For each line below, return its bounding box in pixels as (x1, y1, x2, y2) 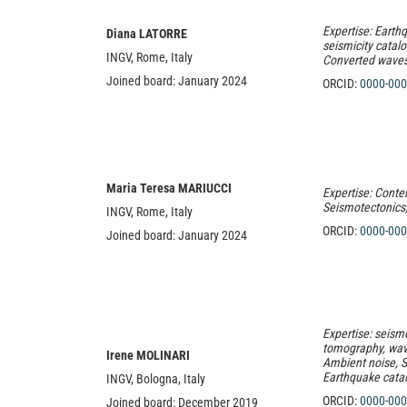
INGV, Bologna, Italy (106, 372, 205, 386)
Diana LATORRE (106, 26, 187, 41)
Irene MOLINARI (106, 348, 190, 362)
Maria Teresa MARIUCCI (106, 181, 232, 195)
